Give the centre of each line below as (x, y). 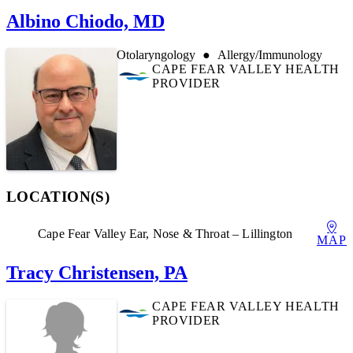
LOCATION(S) (58, 196)
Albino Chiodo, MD (85, 22)
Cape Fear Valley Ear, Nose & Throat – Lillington (165, 233)
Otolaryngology (156, 55)
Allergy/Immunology (270, 55)
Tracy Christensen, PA (97, 273)
